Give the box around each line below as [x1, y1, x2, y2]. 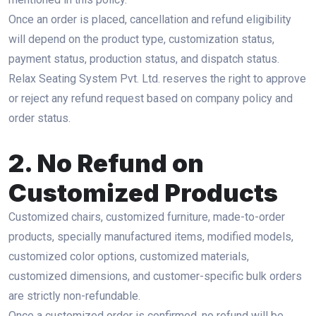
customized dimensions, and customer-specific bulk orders [8, 269, 302, 283]
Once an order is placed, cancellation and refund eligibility [8, 13, 291, 26]
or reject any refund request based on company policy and [8, 92, 293, 105]
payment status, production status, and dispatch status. [8, 52, 279, 66]
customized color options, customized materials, [8, 250, 249, 263]
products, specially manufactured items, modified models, [8, 230, 293, 243]
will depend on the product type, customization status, [8, 32, 274, 46]
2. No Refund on [8, 148, 204, 178]
